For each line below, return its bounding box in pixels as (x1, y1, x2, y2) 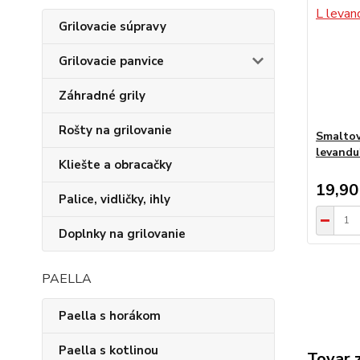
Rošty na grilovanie (59, 122, 172, 138)
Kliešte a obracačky (59, 157, 172, 173)
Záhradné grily (59, 88, 145, 104)
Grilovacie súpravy (59, 18, 166, 35)
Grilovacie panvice (59, 53, 164, 69)
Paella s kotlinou (59, 342, 158, 358)
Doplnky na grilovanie (59, 226, 186, 242)
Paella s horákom (59, 308, 161, 324)
